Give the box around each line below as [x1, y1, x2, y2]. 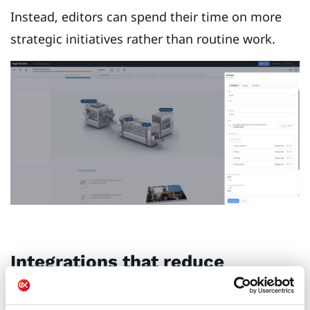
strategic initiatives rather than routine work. [10, 30, 282, 48]
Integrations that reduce [10, 251, 224, 273]
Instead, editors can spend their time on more [10, 8, 282, 26]
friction [10, 277, 77, 298]
